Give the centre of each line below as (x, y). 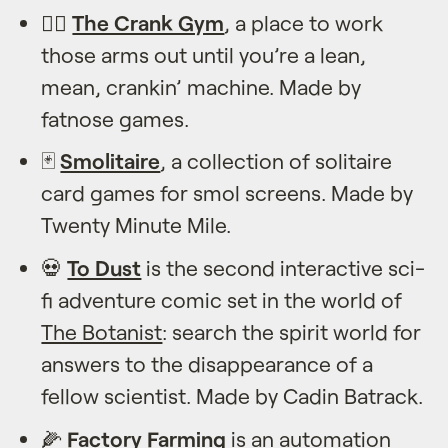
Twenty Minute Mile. (136, 225)
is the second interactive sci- (283, 268)
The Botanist (102, 332)
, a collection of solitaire (276, 161)
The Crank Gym (148, 22)
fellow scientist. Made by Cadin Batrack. (232, 396)
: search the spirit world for (292, 332)
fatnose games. (115, 118)
